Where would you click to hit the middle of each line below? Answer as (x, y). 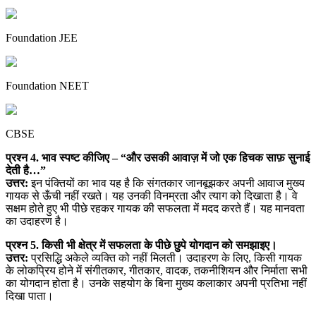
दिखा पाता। (30, 296)
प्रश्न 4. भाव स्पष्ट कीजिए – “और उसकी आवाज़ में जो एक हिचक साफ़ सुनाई (158, 158)
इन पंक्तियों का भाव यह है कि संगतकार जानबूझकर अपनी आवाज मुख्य (166, 183)
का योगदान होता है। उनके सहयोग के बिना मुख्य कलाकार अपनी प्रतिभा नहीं (156, 284)
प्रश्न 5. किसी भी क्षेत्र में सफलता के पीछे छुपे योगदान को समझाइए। (141, 245)
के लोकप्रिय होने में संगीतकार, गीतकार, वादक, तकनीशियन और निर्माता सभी (157, 271)
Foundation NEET (47, 86)
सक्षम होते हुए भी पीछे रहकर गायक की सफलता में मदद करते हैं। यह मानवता (155, 209)
